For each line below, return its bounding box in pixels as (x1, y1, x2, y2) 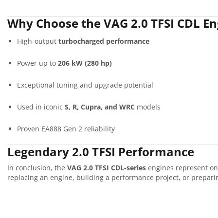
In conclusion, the (7, 163, 67, 173)
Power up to (17, 58, 58, 68)
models (135, 102, 161, 111)
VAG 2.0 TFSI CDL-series (67, 163, 146, 173)
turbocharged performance (58, 36, 149, 46)
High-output (17, 36, 58, 46)
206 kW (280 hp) (58, 58, 112, 68)
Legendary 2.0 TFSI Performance (7, 143, 194, 160)
